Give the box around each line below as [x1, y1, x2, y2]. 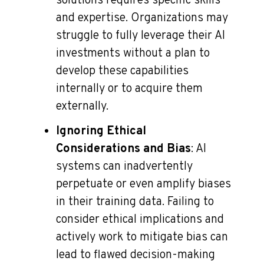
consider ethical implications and [56, 212, 224, 227]
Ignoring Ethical [56, 123, 146, 139]
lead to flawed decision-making [56, 247, 215, 263]
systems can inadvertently [56, 159, 193, 174]
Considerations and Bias [56, 141, 191, 157]
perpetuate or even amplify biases [56, 176, 231, 192]
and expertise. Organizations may [56, 10, 228, 26]
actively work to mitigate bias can [56, 229, 228, 245]
